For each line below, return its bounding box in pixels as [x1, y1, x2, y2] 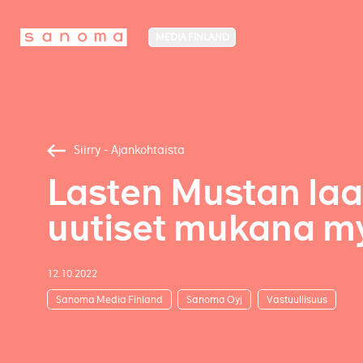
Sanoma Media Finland [55, 293, 163, 305]
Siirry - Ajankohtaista [73, 143, 185, 157]
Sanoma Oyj [186, 293, 242, 305]
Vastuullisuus [266, 293, 327, 305]
